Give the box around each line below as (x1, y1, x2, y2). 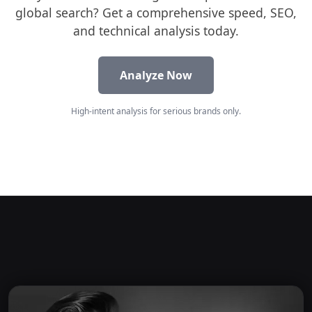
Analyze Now (120, 67, 192, 83)
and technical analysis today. (73, 22, 239, 39)
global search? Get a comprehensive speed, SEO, (15, 3, 297, 21)
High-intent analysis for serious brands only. (71, 104, 241, 117)
